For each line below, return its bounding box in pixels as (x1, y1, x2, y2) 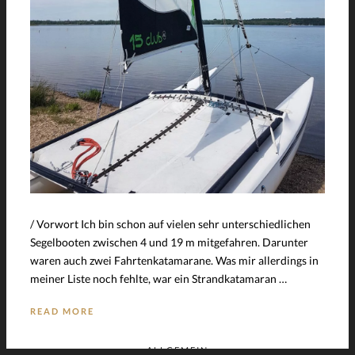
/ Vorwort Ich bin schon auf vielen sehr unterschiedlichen (30, 216, 311, 231)
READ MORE (30, 305, 94, 316)
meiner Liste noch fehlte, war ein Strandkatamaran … (30, 271, 287, 285)
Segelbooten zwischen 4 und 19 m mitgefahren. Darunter (30, 235, 308, 249)
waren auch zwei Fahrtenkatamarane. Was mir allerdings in (30, 253, 319, 267)
